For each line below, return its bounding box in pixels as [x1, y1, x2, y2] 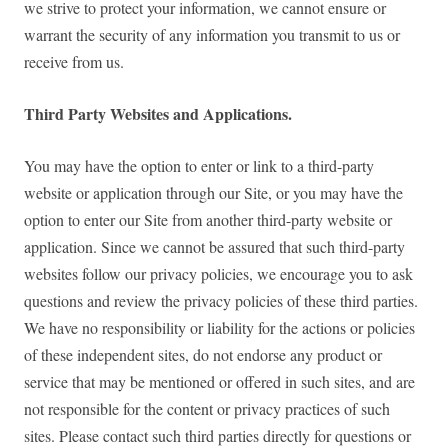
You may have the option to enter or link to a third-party [24, 155, 374, 177]
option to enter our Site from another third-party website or [24, 209, 392, 231]
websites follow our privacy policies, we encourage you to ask [24, 263, 413, 285]
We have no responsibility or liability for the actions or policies [24, 317, 415, 339]
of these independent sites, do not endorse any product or [24, 344, 382, 366]
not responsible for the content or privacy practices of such [24, 398, 390, 420]
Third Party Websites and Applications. [24, 102, 292, 126]
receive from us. [24, 51, 124, 73]
